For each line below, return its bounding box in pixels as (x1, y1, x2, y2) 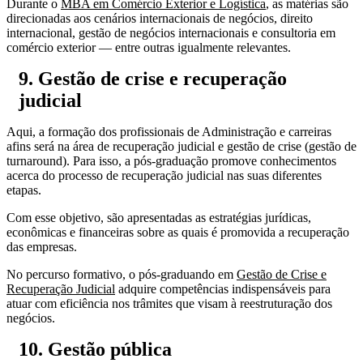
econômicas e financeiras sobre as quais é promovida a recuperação (6, 224, 349, 239)
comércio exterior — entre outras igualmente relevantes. (6, 40, 291, 54)
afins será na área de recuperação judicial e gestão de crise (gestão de (6, 139, 357, 153)
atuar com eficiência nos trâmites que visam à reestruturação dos (6, 296, 332, 310)
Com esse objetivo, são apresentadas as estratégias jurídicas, (6, 210, 311, 224)
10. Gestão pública (19, 338, 172, 360)
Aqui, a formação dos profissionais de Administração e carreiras (6, 124, 331, 139)
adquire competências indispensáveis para (115, 281, 331, 296)
